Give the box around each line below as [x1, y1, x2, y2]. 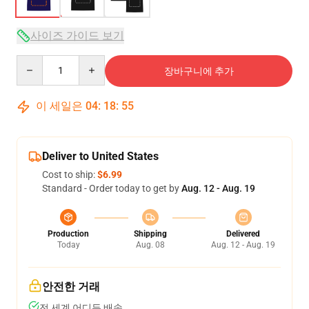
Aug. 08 [135, 240, 165, 250]
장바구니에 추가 [163, 66, 234, 77]
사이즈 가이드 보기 [30, 29, 124, 42]
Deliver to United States [42, 150, 159, 163]
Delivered [226, 229, 260, 239]
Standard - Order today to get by [42, 183, 181, 194]
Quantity [16, 56, 54, 67]
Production [48, 229, 89, 239]
